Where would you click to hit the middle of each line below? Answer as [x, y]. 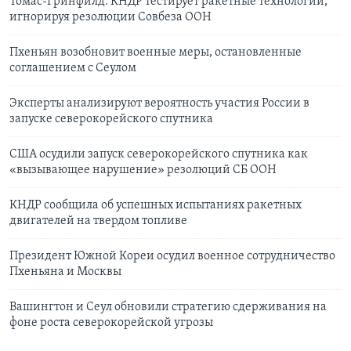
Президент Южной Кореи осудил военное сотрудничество [172, 257]
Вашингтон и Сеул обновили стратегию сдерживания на [168, 308]
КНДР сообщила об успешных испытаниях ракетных [156, 206]
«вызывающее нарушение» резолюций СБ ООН [143, 170]
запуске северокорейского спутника [111, 119]
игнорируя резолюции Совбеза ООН [110, 18]
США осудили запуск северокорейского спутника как [159, 155]
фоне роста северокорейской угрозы [111, 323]
